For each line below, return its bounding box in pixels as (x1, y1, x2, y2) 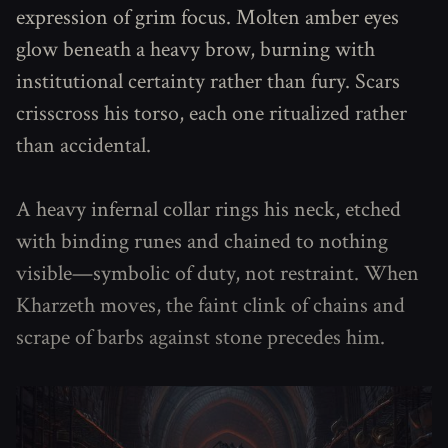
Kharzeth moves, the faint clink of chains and (16, 291, 405, 320)
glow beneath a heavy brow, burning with (16, 35, 375, 64)
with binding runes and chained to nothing (16, 227, 388, 256)
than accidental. (16, 131, 151, 160)
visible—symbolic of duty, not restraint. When (16, 259, 419, 288)
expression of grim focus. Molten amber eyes (16, 3, 399, 32)
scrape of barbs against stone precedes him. (16, 323, 385, 352)
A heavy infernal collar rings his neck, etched (16, 195, 401, 224)
